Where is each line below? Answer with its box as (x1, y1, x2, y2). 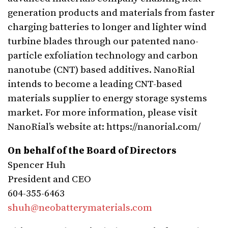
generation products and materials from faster (8, 7, 215, 19)
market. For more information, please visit (8, 106, 197, 119)
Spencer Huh (8, 159, 66, 171)
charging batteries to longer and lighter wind (8, 21, 207, 33)
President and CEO (8, 173, 91, 185)
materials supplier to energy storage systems (8, 92, 207, 104)
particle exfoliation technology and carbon (8, 49, 198, 62)
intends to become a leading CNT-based (8, 78, 182, 90)
